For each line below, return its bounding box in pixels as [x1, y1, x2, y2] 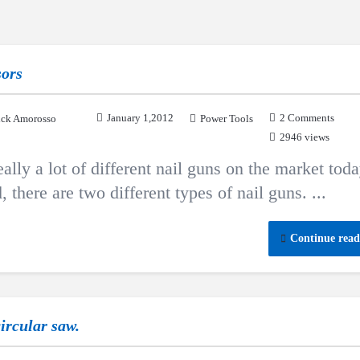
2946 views [280, 131, 329, 143]
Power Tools [200, 112, 253, 125]
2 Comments [280, 112, 334, 124]
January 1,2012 [107, 112, 174, 124]
